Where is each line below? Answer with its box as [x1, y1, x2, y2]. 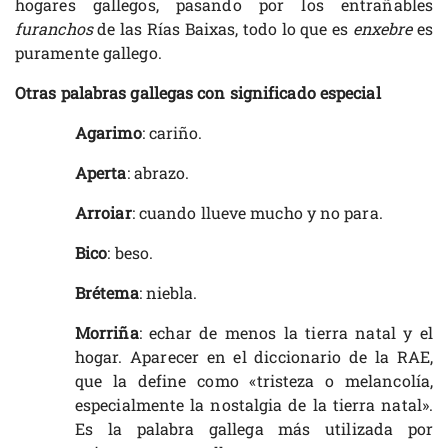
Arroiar [75, 202, 132, 224]
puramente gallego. [15, 42, 162, 64]
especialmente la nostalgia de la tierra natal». [75, 394, 433, 416]
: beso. [107, 242, 154, 264]
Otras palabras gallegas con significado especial [15, 82, 381, 104]
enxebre [352, 18, 417, 40]
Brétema [75, 282, 139, 304]
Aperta [75, 162, 127, 184]
